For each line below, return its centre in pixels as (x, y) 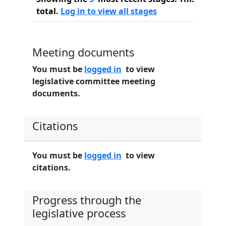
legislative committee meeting (94, 81)
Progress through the (87, 200)
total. (48, 11)
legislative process (79, 213)
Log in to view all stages (109, 11)
